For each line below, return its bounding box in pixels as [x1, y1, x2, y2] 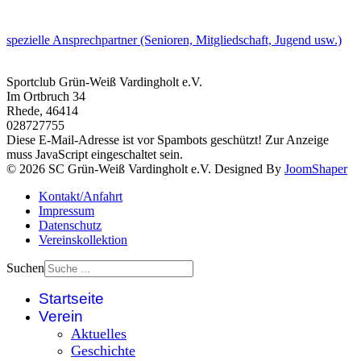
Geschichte [71, 342, 135, 359]
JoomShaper [284, 161, 347, 176]
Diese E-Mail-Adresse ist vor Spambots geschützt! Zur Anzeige [6, 132, 329, 147]
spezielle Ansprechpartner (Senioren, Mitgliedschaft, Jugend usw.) [6, 32, 342, 47]
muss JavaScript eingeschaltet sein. [6, 147, 183, 161]
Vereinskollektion [39, 232, 127, 247]
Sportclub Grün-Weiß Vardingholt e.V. [6, 74, 202, 89]
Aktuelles [71, 325, 127, 342]
